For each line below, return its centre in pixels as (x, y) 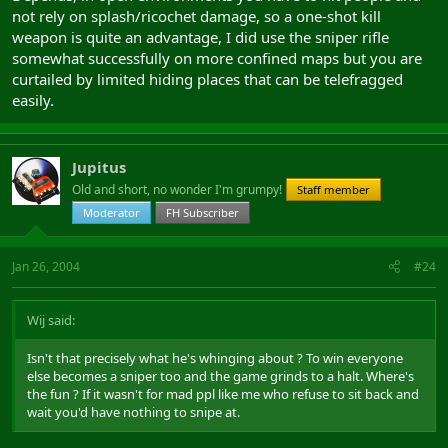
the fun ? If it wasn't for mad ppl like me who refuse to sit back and (223, 393)
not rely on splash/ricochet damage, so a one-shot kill (196, 15)
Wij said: (51, 319)
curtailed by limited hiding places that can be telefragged (207, 78)
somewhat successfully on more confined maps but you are (217, 57)
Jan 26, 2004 (46, 266)
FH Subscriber (202, 212)
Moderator (111, 212)
